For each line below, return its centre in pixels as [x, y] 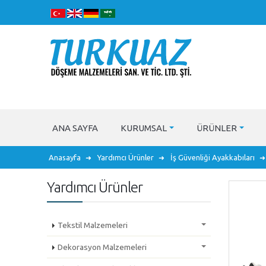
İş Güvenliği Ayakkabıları [213, 157]
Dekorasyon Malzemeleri [102, 247]
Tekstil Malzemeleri [93, 225]
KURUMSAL [144, 128]
